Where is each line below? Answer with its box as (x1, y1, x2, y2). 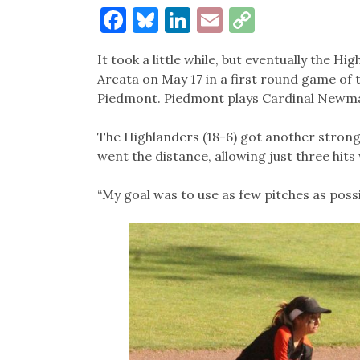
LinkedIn (190, 2, 295, 36)
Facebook (125, 2, 237, 36)
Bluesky (157, 2, 252, 36)
